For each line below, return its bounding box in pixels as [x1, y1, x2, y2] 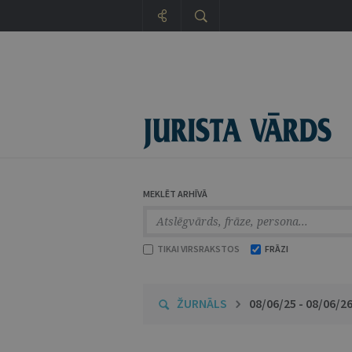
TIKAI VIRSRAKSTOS [156, 243, 240, 255]
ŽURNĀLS [177, 295, 227, 311]
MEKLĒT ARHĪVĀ [143, 188, 207, 200]
